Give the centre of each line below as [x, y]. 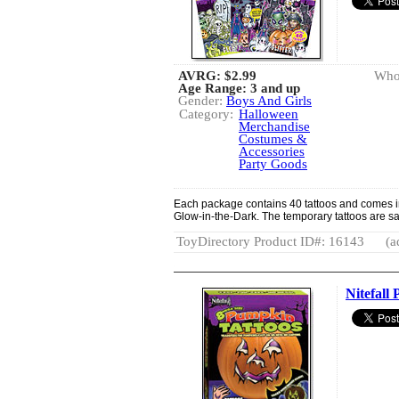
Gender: [202, 100]
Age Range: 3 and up [239, 88]
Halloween [269, 114]
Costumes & [273, 138]
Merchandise [274, 126]
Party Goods [273, 163]
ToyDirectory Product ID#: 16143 [270, 241]
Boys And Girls [269, 100]
